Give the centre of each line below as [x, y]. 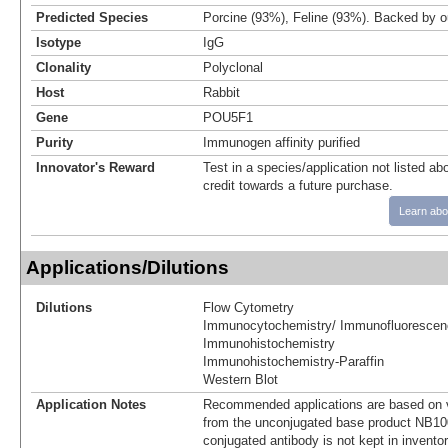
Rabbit [221, 92]
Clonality [63, 67]
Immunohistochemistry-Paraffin [293, 361]
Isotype [58, 42]
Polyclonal [233, 67]
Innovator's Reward [95, 167]
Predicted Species [92, 17]
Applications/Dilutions [127, 267]
